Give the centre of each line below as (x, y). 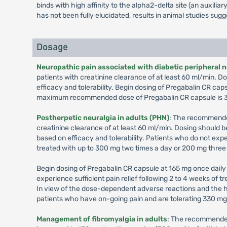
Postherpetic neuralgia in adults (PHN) (103, 118)
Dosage (52, 47)
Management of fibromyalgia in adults (102, 219)
